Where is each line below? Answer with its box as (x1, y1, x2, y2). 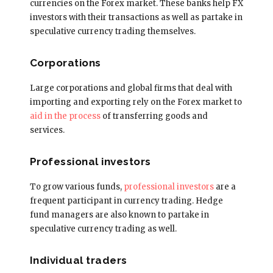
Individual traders (29, 253, 127, 266)
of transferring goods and (100, 110, 208, 121)
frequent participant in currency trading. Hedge (29, 195, 223, 206)
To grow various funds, (29, 181, 122, 192)
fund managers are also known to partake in (29, 209, 209, 220)
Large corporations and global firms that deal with (29, 82, 232, 93)
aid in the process (29, 110, 101, 121)
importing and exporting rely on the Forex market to (29, 96, 242, 107)
